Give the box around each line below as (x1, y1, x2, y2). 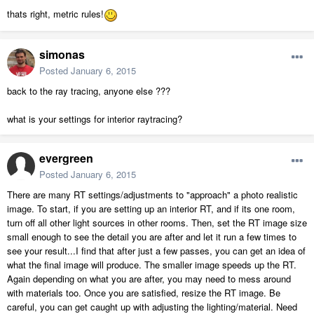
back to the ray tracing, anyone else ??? (7, 84, 170, 98)
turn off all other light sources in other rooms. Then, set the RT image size (7, 216, 307, 230)
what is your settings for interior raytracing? (7, 112, 182, 126)
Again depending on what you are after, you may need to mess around (7, 272, 291, 286)
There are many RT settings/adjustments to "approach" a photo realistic (7, 188, 298, 202)
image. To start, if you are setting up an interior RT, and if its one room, (7, 202, 295, 216)
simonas (39, 46, 85, 63)
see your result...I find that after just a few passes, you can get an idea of (7, 244, 306, 258)
